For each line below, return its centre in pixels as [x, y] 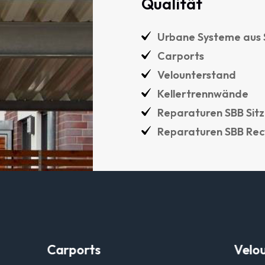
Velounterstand [197, 75]
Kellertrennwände [203, 94]
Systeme [219, 37]
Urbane [176, 37]
